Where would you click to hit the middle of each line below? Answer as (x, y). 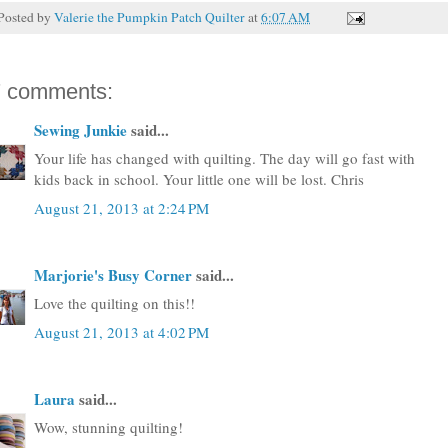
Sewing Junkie (80, 129)
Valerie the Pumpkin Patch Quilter (149, 16)
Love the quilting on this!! (114, 303)
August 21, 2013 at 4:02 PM (121, 331)
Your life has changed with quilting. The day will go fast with (224, 158)
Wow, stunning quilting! (108, 427)
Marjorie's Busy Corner (113, 274)
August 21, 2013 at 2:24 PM (121, 207)
